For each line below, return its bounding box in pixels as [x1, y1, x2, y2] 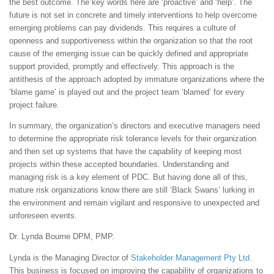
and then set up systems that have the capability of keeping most [9, 147, 242, 157]
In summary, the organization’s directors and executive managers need [9, 121, 260, 131]
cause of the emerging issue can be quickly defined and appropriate [9, 48, 248, 58]
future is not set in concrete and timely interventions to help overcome [9, 10, 257, 20]
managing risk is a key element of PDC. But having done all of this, [9, 172, 248, 182]
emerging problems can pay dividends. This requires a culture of [9, 23, 236, 32]
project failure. [9, 100, 59, 109]
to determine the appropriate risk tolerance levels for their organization [9, 134, 256, 144]
